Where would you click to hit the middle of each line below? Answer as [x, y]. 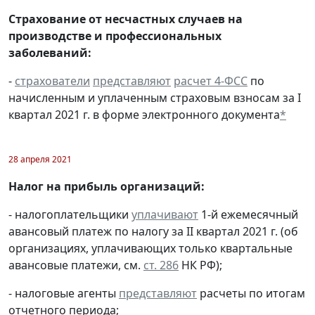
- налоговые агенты [64, 294]
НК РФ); [200, 265]
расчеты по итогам [251, 294]
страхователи [52, 81]
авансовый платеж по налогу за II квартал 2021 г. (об [153, 232]
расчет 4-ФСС [211, 81]
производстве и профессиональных [115, 36]
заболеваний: [50, 53]
